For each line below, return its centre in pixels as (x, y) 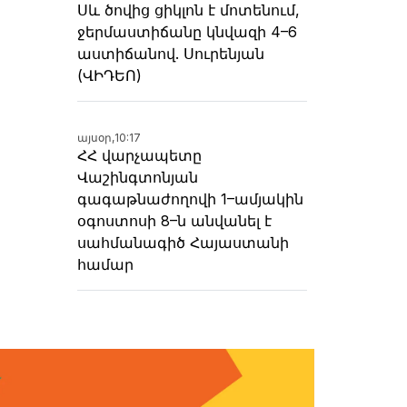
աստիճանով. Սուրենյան (171, 54)
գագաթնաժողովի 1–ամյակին (190, 199)
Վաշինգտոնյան (138, 178)
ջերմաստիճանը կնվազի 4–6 (187, 32)
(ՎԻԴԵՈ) (109, 76)
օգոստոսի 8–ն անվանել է (174, 221)
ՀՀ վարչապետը (139, 156)
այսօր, (96, 138)
